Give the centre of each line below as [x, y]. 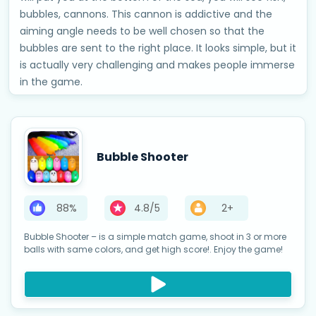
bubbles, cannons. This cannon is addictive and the [146, 14]
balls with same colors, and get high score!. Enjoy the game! [153, 249]
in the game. [51, 81]
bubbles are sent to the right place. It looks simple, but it [158, 48]
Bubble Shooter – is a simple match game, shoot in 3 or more [155, 236]
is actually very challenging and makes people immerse [157, 65]
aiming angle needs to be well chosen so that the [142, 31]
